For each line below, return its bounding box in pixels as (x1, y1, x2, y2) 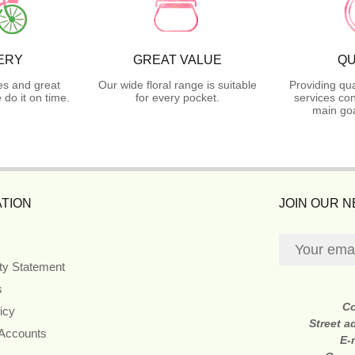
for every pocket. (136, 90, 219, 104)
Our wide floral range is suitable (98, 78, 257, 91)
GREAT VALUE (133, 52, 222, 67)
